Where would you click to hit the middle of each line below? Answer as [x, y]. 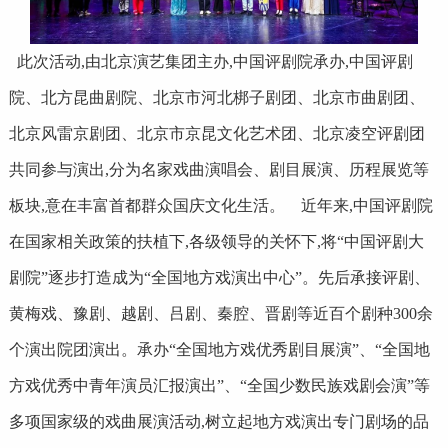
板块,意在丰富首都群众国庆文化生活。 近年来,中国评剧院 [220, 206]
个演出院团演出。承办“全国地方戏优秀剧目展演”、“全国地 [219, 350]
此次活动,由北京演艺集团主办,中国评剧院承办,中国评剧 [214, 62]
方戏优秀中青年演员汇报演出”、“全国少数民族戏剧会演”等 [219, 386]
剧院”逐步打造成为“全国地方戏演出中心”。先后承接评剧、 [219, 278]
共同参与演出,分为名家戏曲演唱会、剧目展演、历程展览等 [218, 170]
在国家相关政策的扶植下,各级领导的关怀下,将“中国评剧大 [216, 242]
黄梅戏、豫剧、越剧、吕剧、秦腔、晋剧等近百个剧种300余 [220, 314]
